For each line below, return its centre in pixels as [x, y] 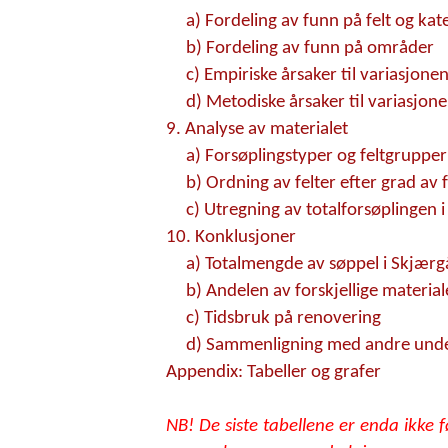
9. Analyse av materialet [256, 130]
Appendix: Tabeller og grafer [273, 373]
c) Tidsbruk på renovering [283, 319]
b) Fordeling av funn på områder [309, 49]
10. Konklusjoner [230, 238]
